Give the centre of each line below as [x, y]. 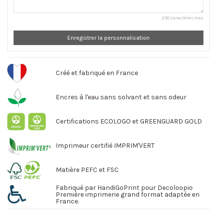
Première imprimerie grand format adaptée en [128, 195]
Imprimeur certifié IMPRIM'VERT [105, 146]
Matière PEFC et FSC [87, 170]
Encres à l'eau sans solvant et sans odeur [121, 97]
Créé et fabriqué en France [97, 73]
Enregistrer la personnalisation [108, 38]
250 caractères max [183, 18]
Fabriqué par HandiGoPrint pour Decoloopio [124, 188]
